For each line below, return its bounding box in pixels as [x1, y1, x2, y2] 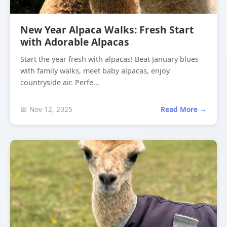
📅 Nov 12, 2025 [20, 104, 72, 114]
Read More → [161, 104, 207, 114]
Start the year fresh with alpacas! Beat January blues [20, 54, 199, 64]
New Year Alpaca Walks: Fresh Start [20, 23, 194, 36]
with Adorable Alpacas [20, 35, 129, 49]
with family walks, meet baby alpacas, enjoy [20, 66, 170, 75]
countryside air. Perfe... [20, 78, 99, 87]
